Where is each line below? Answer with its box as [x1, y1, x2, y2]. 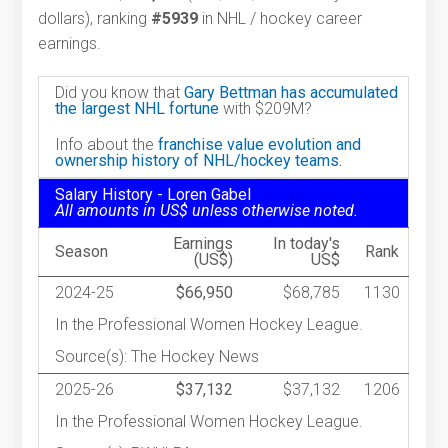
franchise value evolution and [158, 135, 362, 155]
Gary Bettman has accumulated [184, 83, 399, 103]
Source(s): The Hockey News [55, 347, 260, 367]
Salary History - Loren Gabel [55, 185, 252, 205]
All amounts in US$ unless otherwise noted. [55, 201, 359, 221]
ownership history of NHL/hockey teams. [55, 151, 343, 171]
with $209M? [219, 99, 313, 119]
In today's [273, 234, 341, 254]
